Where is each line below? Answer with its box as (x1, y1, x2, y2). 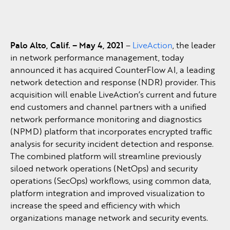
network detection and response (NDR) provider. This (10, 76, 216, 88)
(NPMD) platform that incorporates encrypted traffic (10, 125, 212, 137)
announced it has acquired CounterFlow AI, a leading (10, 64, 215, 75)
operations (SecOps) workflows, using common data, (10, 175, 211, 186)
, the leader (172, 39, 216, 51)
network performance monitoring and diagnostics (10, 113, 202, 125)
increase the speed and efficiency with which (10, 199, 180, 211)
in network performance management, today (10, 51, 184, 63)
